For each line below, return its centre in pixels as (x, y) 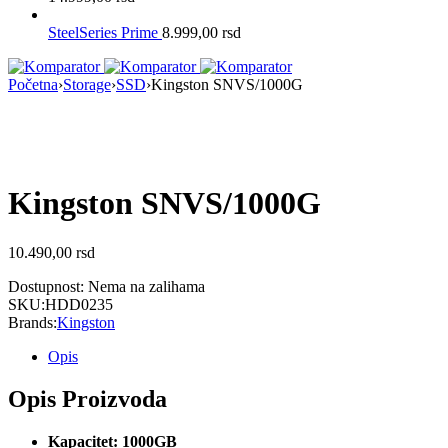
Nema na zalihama (146, 286)
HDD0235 (79, 304)
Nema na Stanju (98, 154)
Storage (87, 84)
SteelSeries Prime (105, 32)
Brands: (32, 322)
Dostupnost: (46, 286)
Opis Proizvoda (87, 398)
